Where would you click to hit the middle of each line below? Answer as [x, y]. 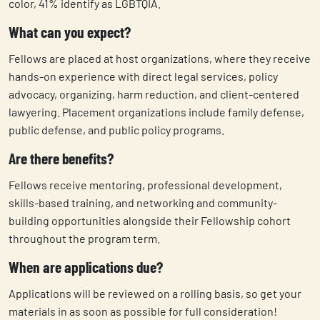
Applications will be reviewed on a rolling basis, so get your [155, 294]
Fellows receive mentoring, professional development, [145, 185]
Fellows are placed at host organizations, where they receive [160, 59]
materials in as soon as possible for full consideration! [143, 311]
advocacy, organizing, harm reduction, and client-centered [154, 94]
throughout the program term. [84, 239]
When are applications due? [86, 267]
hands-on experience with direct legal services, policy [143, 76]
